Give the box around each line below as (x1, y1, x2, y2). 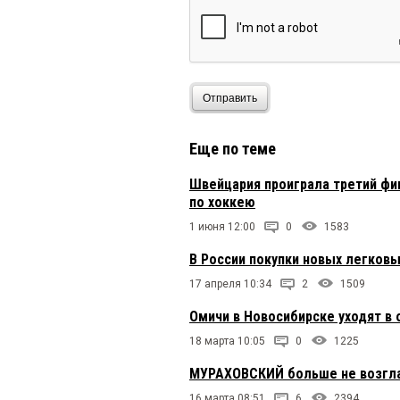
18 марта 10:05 (189, 335, 265, 348)
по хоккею (189, 194, 255, 212)
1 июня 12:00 (189, 221, 255, 234)
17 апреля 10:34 (189, 278, 271, 291)
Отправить (203, 91, 257, 104)
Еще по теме (189, 139, 276, 159)
